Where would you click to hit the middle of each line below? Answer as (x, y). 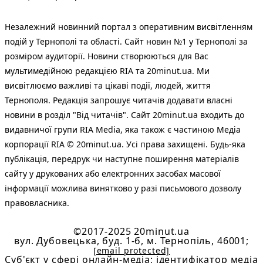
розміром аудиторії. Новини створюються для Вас (107, 56)
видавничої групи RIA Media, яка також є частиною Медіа (123, 129)
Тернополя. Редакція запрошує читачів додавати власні (119, 100)
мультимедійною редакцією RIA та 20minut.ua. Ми (107, 70)
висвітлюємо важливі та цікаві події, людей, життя (108, 85)
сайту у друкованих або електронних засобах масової (113, 173)
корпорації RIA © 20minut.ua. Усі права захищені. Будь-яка (125, 144)
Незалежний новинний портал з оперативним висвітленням (129, 26)
